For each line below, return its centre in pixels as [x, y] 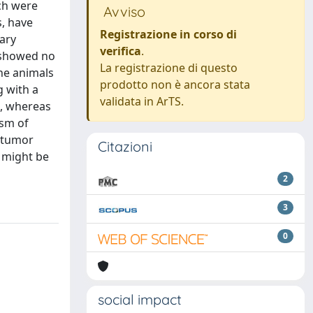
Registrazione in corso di [168, 34]
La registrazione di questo [169, 68]
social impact [140, 299]
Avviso [123, 12]
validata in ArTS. [142, 101]
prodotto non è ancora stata [175, 85]
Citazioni [125, 146]
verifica [121, 51]
